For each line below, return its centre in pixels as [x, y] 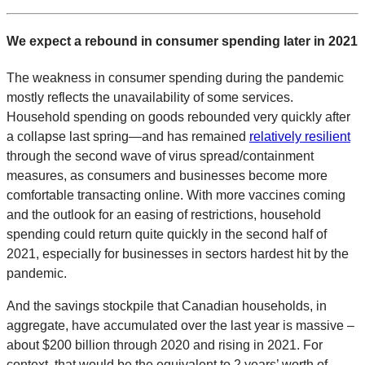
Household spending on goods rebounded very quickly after [178, 117]
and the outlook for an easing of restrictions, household [164, 215]
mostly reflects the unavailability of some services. [150, 98]
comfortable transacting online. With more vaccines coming [176, 196]
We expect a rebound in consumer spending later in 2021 [182, 42]
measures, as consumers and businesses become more [167, 176]
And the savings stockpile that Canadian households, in [167, 306]
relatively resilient [300, 137]
